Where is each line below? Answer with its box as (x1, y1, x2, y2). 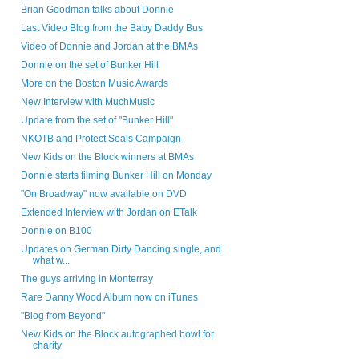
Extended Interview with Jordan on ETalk (20, 207, 197, 219)
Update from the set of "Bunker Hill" (20, 115, 173, 127)
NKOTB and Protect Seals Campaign (20, 133, 181, 145)
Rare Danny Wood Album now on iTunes (20, 292, 198, 304)
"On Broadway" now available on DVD (20, 188, 187, 200)
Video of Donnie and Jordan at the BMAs (20, 41, 198, 53)
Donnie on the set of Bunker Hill (20, 59, 159, 71)
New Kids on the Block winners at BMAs (20, 151, 194, 163)
